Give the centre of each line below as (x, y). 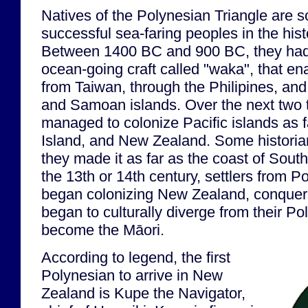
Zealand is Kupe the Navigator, (143, 293)
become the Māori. (103, 230)
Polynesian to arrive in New (132, 275)
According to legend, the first (136, 257)
